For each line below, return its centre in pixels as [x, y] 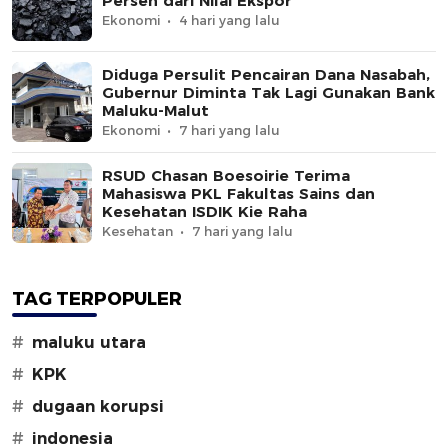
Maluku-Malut [155, 110]
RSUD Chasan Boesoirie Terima [226, 175]
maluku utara [89, 342]
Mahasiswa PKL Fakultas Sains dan [238, 193]
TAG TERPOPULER [97, 298]
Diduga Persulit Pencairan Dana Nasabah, [266, 74]
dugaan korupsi [98, 406]
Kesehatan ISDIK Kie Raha [204, 211]
